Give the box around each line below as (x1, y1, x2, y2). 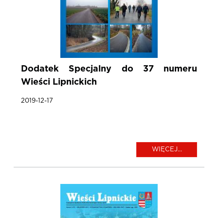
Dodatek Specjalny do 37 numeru (21, 65, 197, 74)
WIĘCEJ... (151, 146, 182, 153)
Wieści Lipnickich (21, 78, 97, 87)
